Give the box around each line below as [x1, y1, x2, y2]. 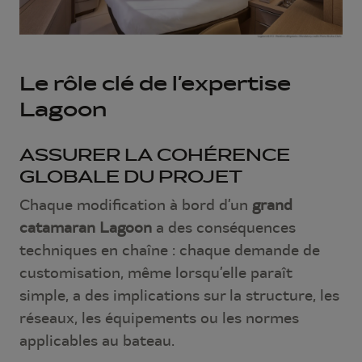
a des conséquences [152, 217, 296, 237]
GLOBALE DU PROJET [19, 166, 242, 187]
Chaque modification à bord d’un [19, 195, 252, 214]
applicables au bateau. [19, 330, 175, 350]
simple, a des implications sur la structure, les [19, 285, 339, 305]
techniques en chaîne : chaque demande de [19, 240, 320, 259]
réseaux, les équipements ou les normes [19, 308, 299, 327]
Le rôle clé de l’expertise [19, 70, 291, 95]
